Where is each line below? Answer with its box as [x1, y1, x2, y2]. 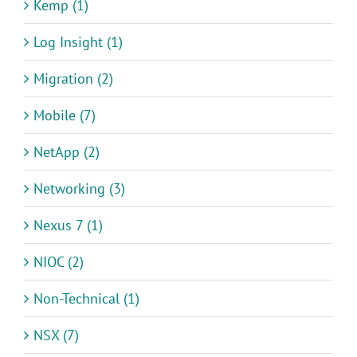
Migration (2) [33, 69, 113, 88]
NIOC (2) [33, 253, 84, 272]
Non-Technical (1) [33, 289, 139, 308]
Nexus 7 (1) [33, 216, 103, 235]
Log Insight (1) [33, 33, 123, 52]
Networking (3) [33, 179, 125, 198]
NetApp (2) [33, 143, 100, 162]
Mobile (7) [33, 106, 96, 125]
